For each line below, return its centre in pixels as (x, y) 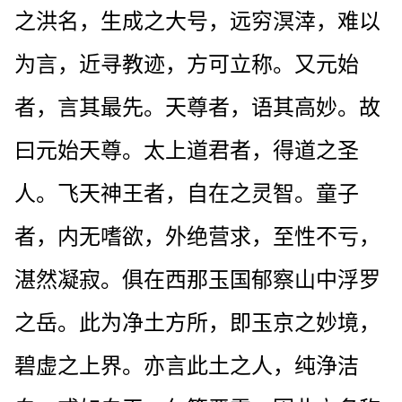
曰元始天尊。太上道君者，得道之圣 (187, 150)
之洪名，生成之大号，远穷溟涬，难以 (197, 21)
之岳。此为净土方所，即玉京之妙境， (197, 323)
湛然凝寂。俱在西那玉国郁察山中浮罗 (197, 280)
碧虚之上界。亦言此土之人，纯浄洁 (187, 366)
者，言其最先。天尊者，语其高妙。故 (197, 107)
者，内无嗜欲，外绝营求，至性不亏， (197, 236)
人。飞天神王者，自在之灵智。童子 (187, 193)
